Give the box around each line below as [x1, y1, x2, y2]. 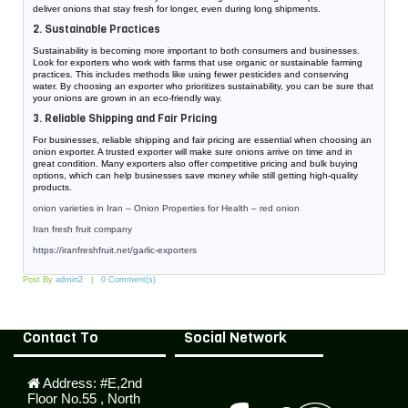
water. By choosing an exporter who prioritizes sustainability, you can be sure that [33, 81, 373, 91]
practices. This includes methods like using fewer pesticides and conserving [33, 69, 349, 79]
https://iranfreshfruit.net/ [33, 245, 133, 255]
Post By [23, 275, 56, 284]
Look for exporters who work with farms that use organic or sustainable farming [33, 57, 362, 67]
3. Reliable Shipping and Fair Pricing [33, 111, 217, 126]
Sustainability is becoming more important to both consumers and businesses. [33, 46, 360, 56]
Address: [43, 375, 97, 391]
